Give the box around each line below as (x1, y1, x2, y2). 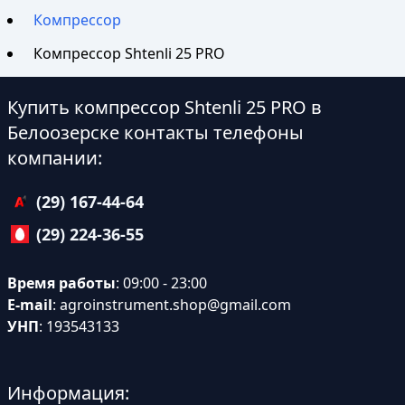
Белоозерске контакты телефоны (7, 120, 304, 146)
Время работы (7, 273, 116, 294)
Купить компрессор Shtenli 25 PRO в (7, 95, 322, 120)
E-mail (7, 295, 52, 316)
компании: (7, 146, 102, 171)
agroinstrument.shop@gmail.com (60, 295, 291, 316)
